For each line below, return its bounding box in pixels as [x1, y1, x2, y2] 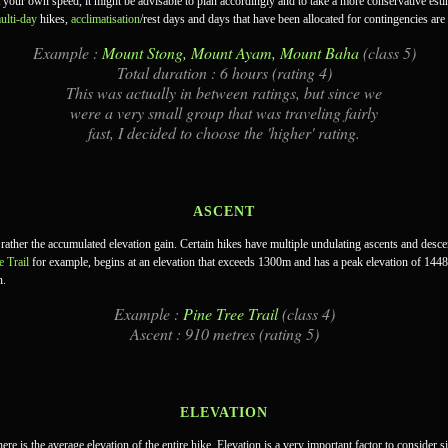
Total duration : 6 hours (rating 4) [116, 62, 332, 83]
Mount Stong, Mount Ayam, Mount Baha [101, 42, 359, 63]
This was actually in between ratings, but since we [66, 82, 382, 103]
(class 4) [277, 303, 335, 324]
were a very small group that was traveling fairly [70, 102, 378, 123]
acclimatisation [71, 12, 140, 26]
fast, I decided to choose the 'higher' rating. [88, 122, 360, 143]
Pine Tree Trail [182, 303, 278, 324]
